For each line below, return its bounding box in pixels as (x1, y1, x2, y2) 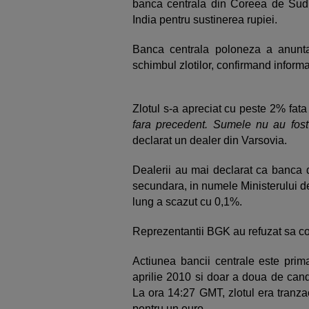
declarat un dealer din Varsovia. (132, 134, 287, 146)
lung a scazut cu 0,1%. (132, 196, 242, 208)
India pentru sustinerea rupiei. (132, 14, 277, 26)
